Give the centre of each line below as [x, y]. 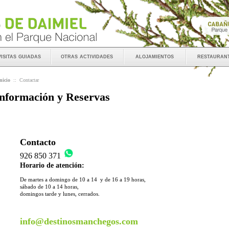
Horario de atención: [52, 165]
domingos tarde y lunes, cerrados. [60, 194]
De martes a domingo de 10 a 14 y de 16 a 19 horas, [83, 179]
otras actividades [87, 56]
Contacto [38, 142]
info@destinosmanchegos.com [79, 221]
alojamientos [154, 56]
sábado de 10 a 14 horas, [49, 187]
